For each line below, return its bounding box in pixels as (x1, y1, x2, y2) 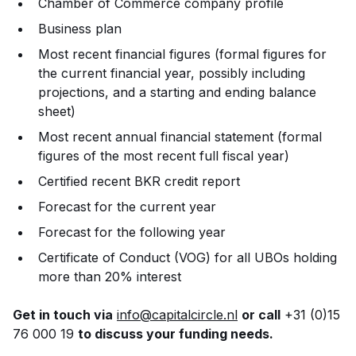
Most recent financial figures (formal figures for (38, 46, 327, 62)
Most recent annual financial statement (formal (38, 129, 322, 145)
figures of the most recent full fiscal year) (38, 148, 289, 164)
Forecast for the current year (38, 199, 216, 215)
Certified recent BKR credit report (38, 173, 240, 189)
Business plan (38, 21, 122, 37)
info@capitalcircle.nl (117, 307, 238, 323)
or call (242, 307, 281, 323)
